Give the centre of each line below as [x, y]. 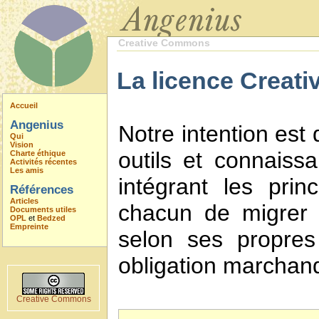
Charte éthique [38, 153]
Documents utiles [43, 209]
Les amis [27, 170]
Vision [22, 145]
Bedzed [51, 218]
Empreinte [29, 226]
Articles [24, 201]
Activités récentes [43, 162]
